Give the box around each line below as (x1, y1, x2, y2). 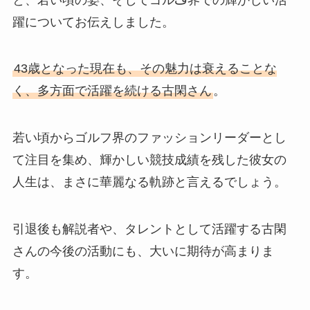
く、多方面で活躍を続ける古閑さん (12, 84, 212, 98)
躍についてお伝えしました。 (12, 15, 174, 29)
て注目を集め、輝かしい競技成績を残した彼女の (12, 153, 286, 167)
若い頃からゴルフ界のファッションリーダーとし (12, 131, 286, 145)
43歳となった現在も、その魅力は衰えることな (13, 62, 277, 76)
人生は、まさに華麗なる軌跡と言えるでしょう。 (12, 175, 286, 190)
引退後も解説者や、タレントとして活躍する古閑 (12, 222, 286, 237)
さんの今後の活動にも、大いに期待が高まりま (12, 244, 274, 259)
